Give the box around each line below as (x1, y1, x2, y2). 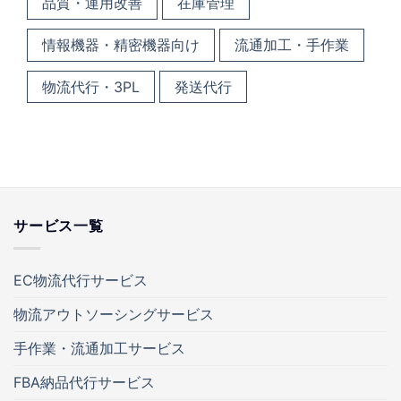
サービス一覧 (13, 217, 104, 235)
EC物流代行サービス (13, 270, 148, 289)
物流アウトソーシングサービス (13, 304, 214, 323)
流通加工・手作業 (235, 35, 349, 54)
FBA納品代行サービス (13, 372, 155, 391)
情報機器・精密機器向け (42, 35, 200, 54)
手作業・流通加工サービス (13, 338, 185, 357)
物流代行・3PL (42, 77, 140, 96)
